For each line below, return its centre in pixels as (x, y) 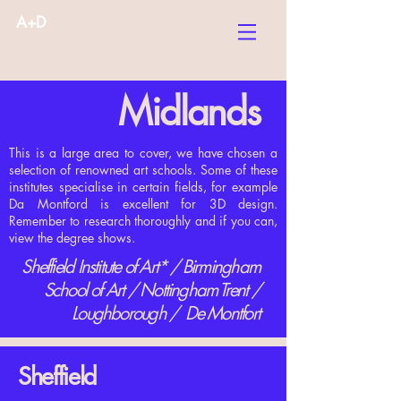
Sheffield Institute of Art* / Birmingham (141, 267)
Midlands (189, 112)
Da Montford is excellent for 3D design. (143, 204)
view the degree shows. (72, 238)
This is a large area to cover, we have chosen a (143, 153)
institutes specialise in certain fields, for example (143, 187)
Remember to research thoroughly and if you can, (143, 221)
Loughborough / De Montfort (166, 313)
